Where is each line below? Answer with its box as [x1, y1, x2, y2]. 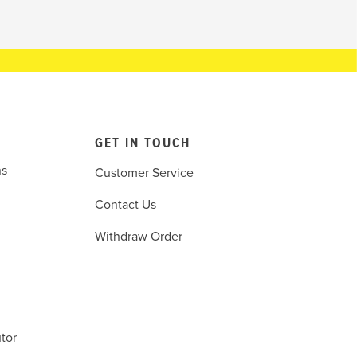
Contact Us [94, 197, 156, 214]
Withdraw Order [94, 229, 182, 245]
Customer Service [94, 165, 194, 182]
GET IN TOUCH [94, 135, 190, 154]
